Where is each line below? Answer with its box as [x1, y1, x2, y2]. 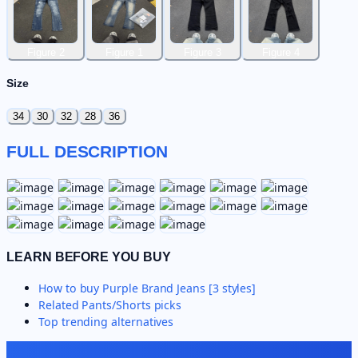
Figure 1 [105, 46, 143, 58]
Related [38, 297, 82, 313]
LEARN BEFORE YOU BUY [6, 249, 171, 264]
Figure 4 [261, 46, 300, 58]
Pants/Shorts [82, 297, 151, 313]
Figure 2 [26, 46, 65, 58]
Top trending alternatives [38, 314, 174, 330]
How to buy [38, 280, 103, 296]
